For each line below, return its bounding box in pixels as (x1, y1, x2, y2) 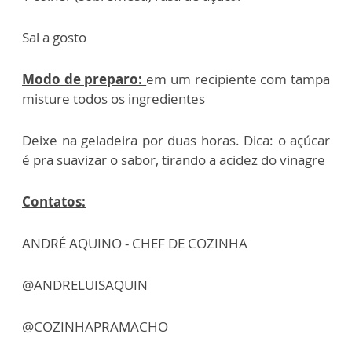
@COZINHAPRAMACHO (22, 317, 168, 336)
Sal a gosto (22, 28, 86, 47)
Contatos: (22, 192, 86, 211)
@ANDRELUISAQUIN (22, 276, 148, 295)
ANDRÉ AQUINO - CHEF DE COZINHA (22, 234, 247, 253)
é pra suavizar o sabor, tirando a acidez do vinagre (22, 151, 325, 170)
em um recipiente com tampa (146, 70, 331, 89)
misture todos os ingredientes (22, 90, 205, 108)
